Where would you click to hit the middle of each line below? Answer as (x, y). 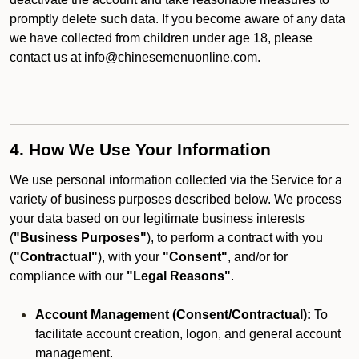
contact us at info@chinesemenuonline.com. (135, 57)
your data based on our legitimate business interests (157, 218)
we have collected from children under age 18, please (161, 38)
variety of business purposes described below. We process (175, 199)
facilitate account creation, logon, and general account (188, 334)
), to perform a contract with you (235, 238)
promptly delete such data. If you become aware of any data (177, 19)
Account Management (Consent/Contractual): (173, 315)
